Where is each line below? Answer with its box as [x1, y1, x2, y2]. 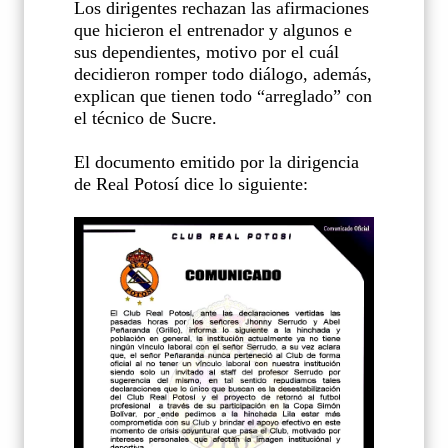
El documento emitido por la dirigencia [74, 151, 359, 172]
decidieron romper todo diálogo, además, [74, 63, 372, 84]
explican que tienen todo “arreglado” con [74, 85, 372, 106]
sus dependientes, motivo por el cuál [74, 41, 339, 62]
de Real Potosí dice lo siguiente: [74, 173, 308, 194]
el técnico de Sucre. [74, 107, 217, 128]
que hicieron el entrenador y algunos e [74, 19, 352, 40]
